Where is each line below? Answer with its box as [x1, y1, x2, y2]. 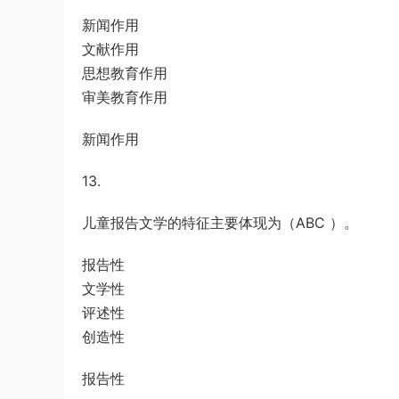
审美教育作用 [82, 88, 167, 106]
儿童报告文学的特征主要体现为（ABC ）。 [82, 214, 358, 232]
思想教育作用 [82, 64, 167, 82]
